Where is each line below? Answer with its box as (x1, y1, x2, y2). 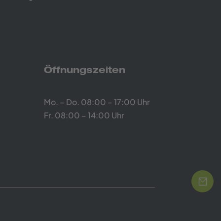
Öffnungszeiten (44, 67, 126, 76)
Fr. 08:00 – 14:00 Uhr (44, 110, 125, 120)
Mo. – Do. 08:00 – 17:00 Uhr (44, 96, 150, 107)
